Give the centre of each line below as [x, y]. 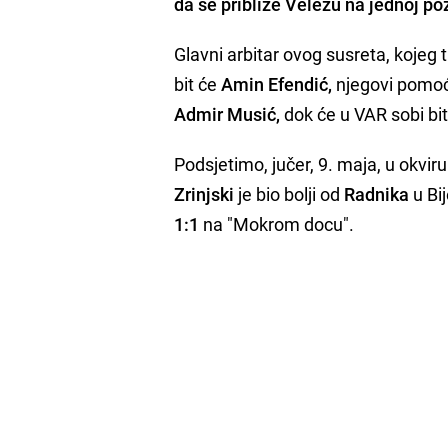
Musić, [254, 113]
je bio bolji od [289, 193]
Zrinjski [204, 193]
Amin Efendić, [277, 83]
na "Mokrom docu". [277, 223]
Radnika [377, 193]
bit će [198, 83]
